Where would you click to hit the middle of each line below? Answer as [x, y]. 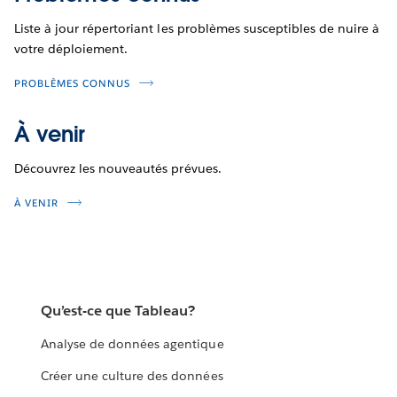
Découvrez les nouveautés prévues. [118, 168]
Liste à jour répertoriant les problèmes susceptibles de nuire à [197, 28]
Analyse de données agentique [132, 344]
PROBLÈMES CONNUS [72, 83]
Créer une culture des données [132, 376]
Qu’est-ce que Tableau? [118, 311]
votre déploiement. [71, 48]
